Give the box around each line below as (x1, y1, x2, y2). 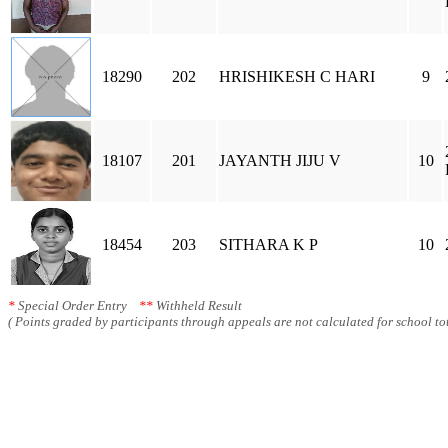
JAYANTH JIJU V (219, 152, 341, 169)
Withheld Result (153, 298, 242, 313)
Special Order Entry (15, 298, 139, 313)
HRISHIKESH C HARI (219, 68, 375, 85)
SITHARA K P (219, 236, 318, 253)
